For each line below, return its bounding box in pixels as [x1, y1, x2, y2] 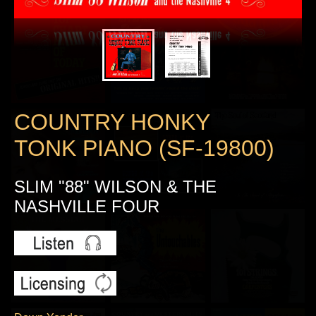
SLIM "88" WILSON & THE [14, 176, 217, 196]
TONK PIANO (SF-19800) [14, 135, 274, 162]
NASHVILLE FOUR [14, 196, 159, 216]
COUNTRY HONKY [14, 109, 209, 135]
